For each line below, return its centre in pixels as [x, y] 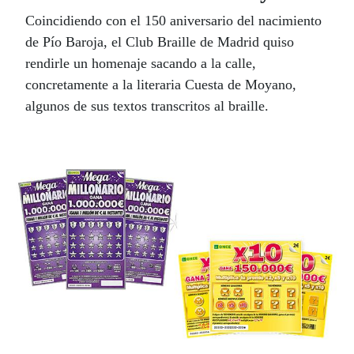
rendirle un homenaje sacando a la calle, [141, 63]
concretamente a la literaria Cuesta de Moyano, [161, 84]
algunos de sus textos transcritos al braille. [147, 105]
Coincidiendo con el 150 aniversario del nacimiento [173, 20]
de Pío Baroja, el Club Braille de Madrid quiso [160, 41]
